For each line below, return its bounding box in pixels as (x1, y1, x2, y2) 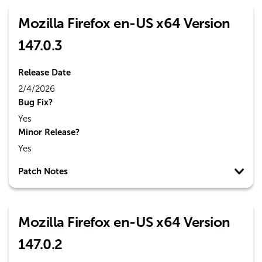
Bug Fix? (18, 97, 53, 108)
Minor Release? (18, 127, 80, 137)
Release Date (18, 67, 71, 78)
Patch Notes (18, 166, 68, 177)
